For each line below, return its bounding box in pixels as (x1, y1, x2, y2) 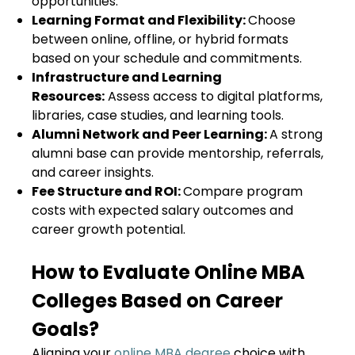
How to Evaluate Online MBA (32, 259, 305, 285)
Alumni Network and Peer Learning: (32, 125, 269, 143)
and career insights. (32, 163, 157, 181)
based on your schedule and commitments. (32, 49, 305, 67)
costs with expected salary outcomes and (32, 201, 293, 219)
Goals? (32, 316, 99, 342)
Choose (248, 11, 296, 29)
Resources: (32, 87, 105, 105)
